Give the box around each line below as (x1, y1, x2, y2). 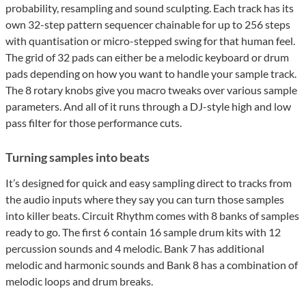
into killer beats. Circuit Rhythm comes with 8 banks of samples (5, 209, 299, 223)
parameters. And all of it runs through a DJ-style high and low (5, 100, 291, 113)
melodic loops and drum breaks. (5, 275, 153, 288)
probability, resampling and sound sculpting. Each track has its (5, 1, 294, 15)
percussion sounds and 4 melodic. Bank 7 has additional (5, 242, 264, 255)
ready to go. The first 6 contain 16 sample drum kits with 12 (5, 225, 281, 239)
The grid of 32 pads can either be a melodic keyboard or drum (5, 51, 289, 64)
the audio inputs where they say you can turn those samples (5, 193, 284, 206)
